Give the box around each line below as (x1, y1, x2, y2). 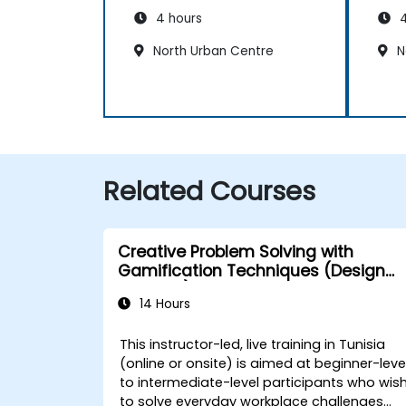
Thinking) (118, 278, 191, 301)
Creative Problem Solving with (118, 240, 353, 263)
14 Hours (136, 295, 190, 313)
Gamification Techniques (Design (118, 259, 385, 282)
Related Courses (103, 172, 315, 209)
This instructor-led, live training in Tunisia (120, 334, 386, 353)
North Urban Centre (150, 43, 274, 61)
